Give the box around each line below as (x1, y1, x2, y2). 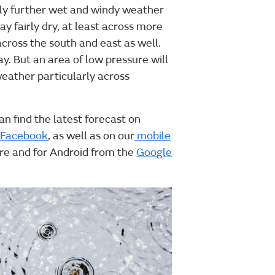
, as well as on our (48, 129, 134, 144)
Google (136, 145, 172, 160)
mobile (134, 129, 171, 144)
